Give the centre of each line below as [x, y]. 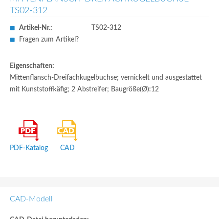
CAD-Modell [31, 199]
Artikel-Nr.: [36, 28]
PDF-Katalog [29, 148]
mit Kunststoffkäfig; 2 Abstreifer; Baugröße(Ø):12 [84, 89]
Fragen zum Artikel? [49, 40]
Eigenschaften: [32, 66]
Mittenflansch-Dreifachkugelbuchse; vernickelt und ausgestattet [106, 78]
